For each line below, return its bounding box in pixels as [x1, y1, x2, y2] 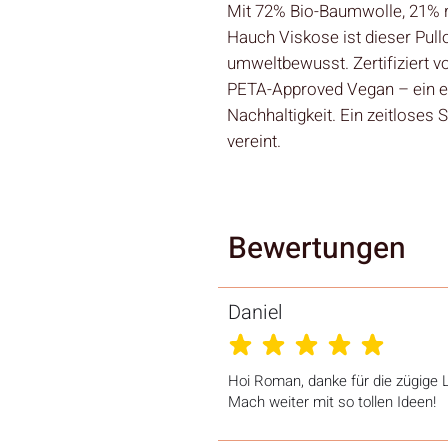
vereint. [227, 128, 281, 154]
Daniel [228, 297, 283, 327]
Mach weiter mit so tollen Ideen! [228, 390, 436, 413]
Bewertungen [228, 226, 406, 271]
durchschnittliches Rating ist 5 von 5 [227, 341, 414, 359]
